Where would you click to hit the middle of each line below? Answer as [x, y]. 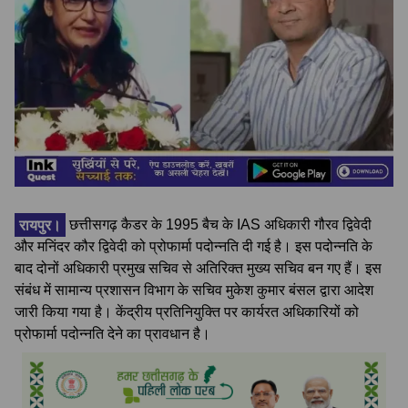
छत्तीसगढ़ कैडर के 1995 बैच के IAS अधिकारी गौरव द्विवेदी [218, 225]
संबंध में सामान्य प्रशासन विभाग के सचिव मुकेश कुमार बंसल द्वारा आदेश [194, 291]
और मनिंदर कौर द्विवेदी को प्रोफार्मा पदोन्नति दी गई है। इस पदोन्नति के [194, 247]
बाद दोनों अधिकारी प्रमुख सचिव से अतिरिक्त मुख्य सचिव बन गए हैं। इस [198, 269]
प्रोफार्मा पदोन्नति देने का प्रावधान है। [112, 334]
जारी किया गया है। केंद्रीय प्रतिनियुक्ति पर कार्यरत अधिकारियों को [187, 312]
